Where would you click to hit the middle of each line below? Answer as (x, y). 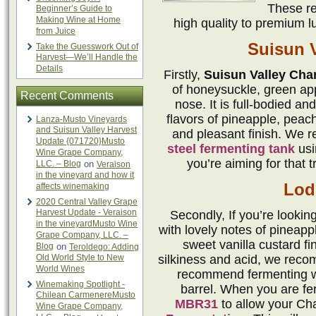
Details (49, 69)
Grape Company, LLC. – (82, 235)
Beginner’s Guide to (74, 9)
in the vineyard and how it (85, 175)
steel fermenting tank (231, 149)
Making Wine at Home (78, 20)
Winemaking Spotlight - (80, 284)
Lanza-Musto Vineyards (81, 119)
